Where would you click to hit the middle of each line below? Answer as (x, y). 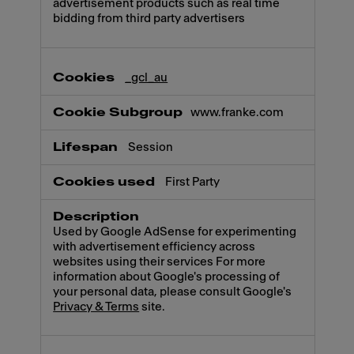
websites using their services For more (160, 262)
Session (151, 147)
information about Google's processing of (167, 277)
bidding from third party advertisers (149, 19)
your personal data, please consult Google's (173, 292)
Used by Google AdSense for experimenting (175, 232)
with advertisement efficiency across (154, 247)
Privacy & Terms (96, 307)
